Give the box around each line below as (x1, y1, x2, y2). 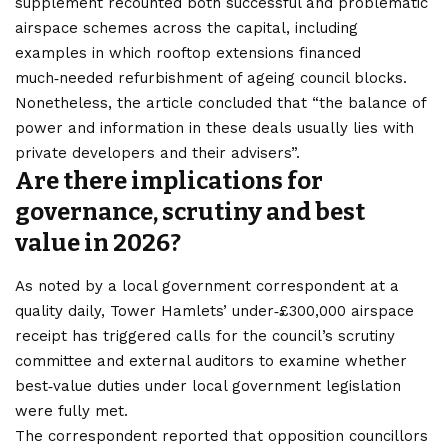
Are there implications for (15, 167, 323, 196)
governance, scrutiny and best (15, 198, 365, 227)
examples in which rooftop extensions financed (15, 44, 361, 63)
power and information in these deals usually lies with (15, 119, 414, 138)
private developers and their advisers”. (15, 144, 300, 163)
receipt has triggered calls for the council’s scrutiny (15, 326, 395, 345)
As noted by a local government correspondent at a (15, 276, 399, 295)
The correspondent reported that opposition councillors (15, 426, 428, 445)
